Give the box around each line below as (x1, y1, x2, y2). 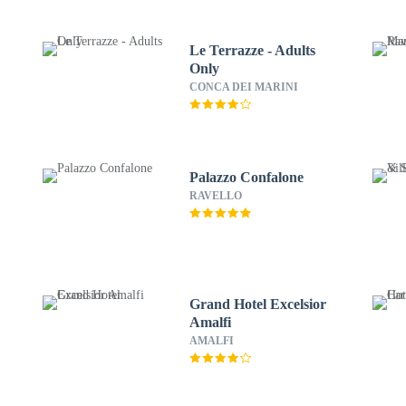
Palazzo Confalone (188, 169, 304, 185)
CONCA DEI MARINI (188, 81, 298, 93)
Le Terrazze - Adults (188, 43, 315, 58)
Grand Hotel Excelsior (188, 296, 326, 312)
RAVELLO (188, 189, 242, 202)
